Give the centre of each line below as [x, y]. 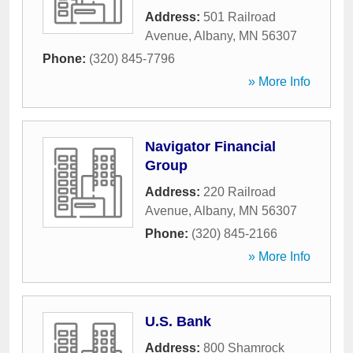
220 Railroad [240, 192]
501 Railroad [240, 17]
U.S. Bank [178, 321]
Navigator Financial [210, 147]
